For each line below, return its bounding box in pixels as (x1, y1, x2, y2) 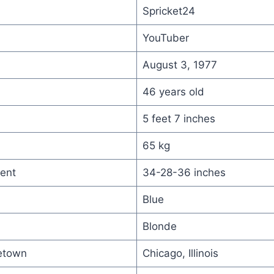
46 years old (142, 85, 204, 98)
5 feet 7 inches (142, 112, 215, 125)
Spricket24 (142, 4, 195, 17)
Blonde (142, 220, 177, 232)
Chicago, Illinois (142, 246, 218, 259)
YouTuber (142, 31, 189, 44)
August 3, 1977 (142, 58, 217, 71)
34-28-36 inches (142, 166, 226, 179)
